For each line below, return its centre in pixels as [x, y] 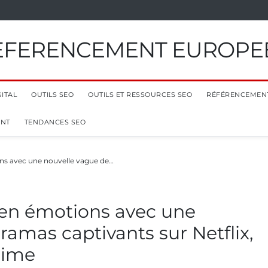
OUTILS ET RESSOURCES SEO [140, 95]
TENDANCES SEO [55, 122]
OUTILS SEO [52, 95]
